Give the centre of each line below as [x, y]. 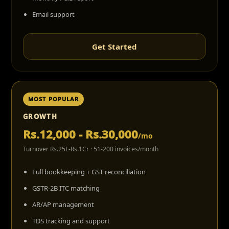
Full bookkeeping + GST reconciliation [89, 172]
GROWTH [40, 117]
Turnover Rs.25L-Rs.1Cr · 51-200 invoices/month [91, 149]
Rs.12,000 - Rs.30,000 [81, 134]
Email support [53, 14]
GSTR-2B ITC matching [66, 188]
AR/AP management [63, 204]
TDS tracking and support [71, 221]
